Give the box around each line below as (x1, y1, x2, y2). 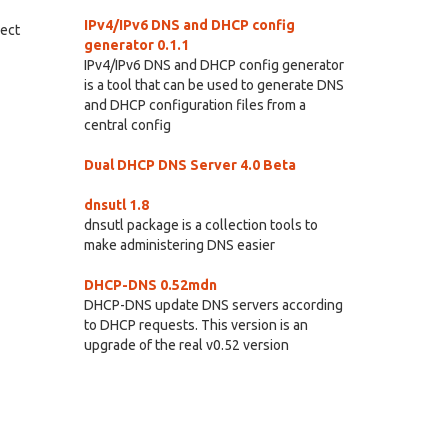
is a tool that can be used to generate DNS (83, 77, 344, 93)
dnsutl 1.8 (83, 197, 149, 213)
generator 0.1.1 (83, 37, 189, 53)
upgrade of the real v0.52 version (83, 337, 289, 353)
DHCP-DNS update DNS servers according (83, 297, 343, 313)
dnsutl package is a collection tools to (83, 217, 318, 233)
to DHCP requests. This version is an (83, 317, 308, 333)
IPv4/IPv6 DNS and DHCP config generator (83, 57, 344, 73)
